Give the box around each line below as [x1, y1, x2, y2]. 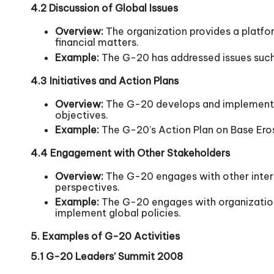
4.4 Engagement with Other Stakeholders [31, 147, 230, 160]
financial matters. [55, 36, 139, 49]
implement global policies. [55, 207, 181, 220]
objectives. [55, 108, 108, 121]
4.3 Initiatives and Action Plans [31, 74, 179, 87]
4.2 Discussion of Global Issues [31, 2, 178, 15]
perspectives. [55, 181, 120, 194]
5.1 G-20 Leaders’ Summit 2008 [31, 250, 183, 263]
